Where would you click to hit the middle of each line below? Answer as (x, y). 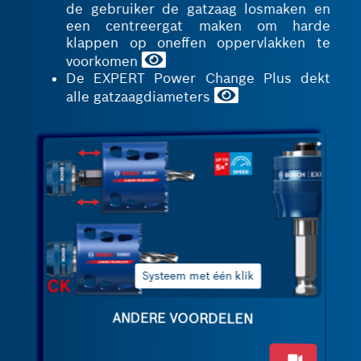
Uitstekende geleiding (254, 275)
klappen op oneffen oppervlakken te (197, 43)
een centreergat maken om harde (197, 26)
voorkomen (103, 61)
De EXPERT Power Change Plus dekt (197, 78)
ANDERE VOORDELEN (183, 318)
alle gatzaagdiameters (139, 97)
